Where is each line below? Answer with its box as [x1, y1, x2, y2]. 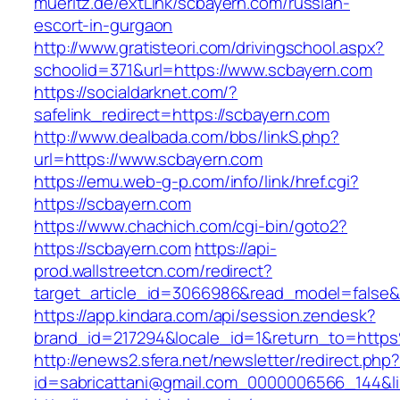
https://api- [194, 237, 277, 261]
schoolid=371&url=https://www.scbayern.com [34, 58, 372, 82]
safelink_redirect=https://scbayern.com [34, 103, 330, 127]
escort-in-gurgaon [34, 13, 173, 37]
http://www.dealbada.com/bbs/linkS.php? [34, 125, 340, 149]
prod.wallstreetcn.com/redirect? [34, 259, 272, 283]
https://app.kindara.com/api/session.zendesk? [34, 304, 376, 328]
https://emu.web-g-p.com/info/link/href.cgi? [34, 170, 359, 194]
